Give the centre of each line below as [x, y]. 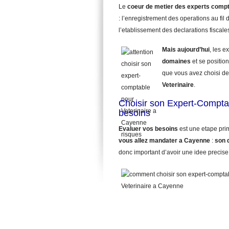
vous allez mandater [148, 141]
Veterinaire [178, 85]
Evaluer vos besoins [148, 129]
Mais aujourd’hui [186, 50]
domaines [176, 61]
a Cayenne [194, 141]
